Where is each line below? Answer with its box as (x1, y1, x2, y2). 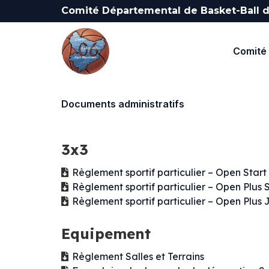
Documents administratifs (61, 98, 184, 110)
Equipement (61, 225, 151, 243)
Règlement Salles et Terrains (72, 250, 204, 263)
